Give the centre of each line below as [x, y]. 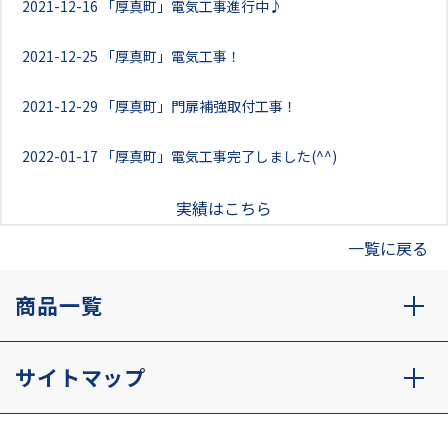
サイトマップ [81, 377]
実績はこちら [224, 208]
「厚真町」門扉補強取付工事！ [199, 106]
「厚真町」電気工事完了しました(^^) [219, 156]
